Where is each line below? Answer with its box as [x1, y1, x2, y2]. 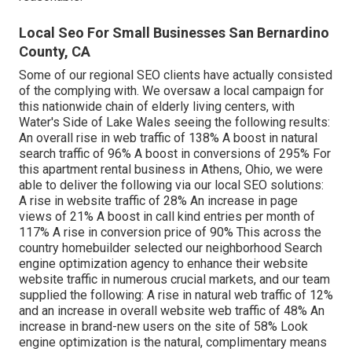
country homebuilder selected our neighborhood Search [19, 240, 322, 255]
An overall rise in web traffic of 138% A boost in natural [19, 130, 317, 145]
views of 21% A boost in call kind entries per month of [19, 208, 315, 224]
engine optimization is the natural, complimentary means [19, 334, 327, 350]
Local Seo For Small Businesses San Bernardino [19, 24, 329, 41]
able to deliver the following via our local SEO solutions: [19, 177, 324, 192]
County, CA [19, 42, 90, 60]
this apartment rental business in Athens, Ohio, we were [19, 161, 323, 177]
